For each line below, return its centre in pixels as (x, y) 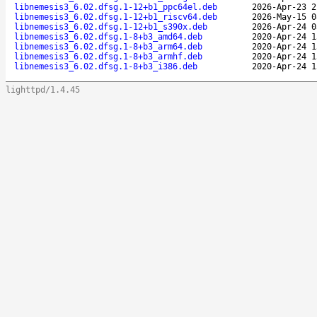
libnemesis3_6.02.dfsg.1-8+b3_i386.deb (106, 66)
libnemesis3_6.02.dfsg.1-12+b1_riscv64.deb (116, 17)
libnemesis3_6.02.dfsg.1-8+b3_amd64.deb (108, 36)
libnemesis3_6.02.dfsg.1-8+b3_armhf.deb (108, 56)
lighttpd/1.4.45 (43, 90)
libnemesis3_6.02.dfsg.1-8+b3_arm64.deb (108, 46)
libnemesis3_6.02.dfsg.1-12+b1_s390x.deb (111, 27)
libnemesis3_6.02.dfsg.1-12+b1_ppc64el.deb (116, 7)
